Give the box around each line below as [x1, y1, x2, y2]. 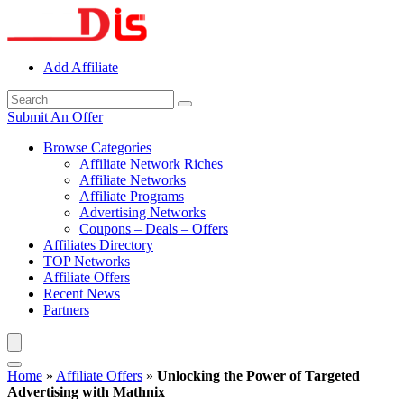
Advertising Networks [79, 205, 206, 220]
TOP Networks [43, 253, 130, 269]
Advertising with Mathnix [7, 384, 165, 399]
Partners [43, 302, 89, 317]
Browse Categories [43, 140, 151, 155]
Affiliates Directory [43, 237, 153, 252]
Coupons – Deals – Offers [79, 221, 228, 236]
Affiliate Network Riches [79, 156, 223, 171]
